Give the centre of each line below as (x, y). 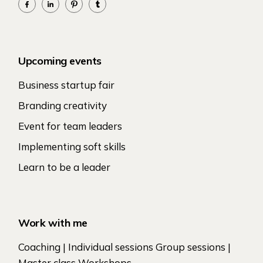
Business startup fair (67, 85)
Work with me (53, 223)
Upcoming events (60, 61)
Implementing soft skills (72, 147)
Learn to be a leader (65, 167)
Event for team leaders (70, 126)
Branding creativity (63, 106)
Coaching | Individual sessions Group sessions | (125, 247)
